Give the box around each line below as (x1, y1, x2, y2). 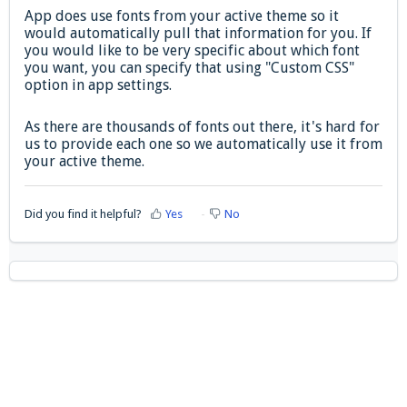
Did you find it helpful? (25, 206, 142, 221)
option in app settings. (25, 76, 172, 94)
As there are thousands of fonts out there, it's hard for (25, 118, 380, 136)
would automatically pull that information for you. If (25, 25, 372, 43)
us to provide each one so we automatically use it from (25, 135, 382, 154)
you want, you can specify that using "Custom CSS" (25, 59, 354, 77)
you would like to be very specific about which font (25, 42, 360, 60)
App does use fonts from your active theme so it (25, 7, 339, 25)
